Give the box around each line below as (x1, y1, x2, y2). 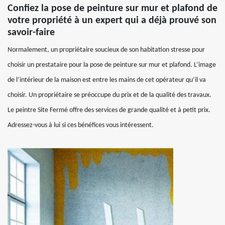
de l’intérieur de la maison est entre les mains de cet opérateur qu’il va (8, 76, 206, 84)
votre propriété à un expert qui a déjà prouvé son (8, 15, 216, 26)
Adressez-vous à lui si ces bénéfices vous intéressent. (8, 121, 154, 129)
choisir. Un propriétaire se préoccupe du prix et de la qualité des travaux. (8, 91, 211, 99)
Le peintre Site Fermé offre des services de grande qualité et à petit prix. (8, 106, 210, 114)
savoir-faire (8, 27, 55, 38)
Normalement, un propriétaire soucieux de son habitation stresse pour (8, 46, 205, 54)
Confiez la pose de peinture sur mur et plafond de (8, 3, 217, 14)
